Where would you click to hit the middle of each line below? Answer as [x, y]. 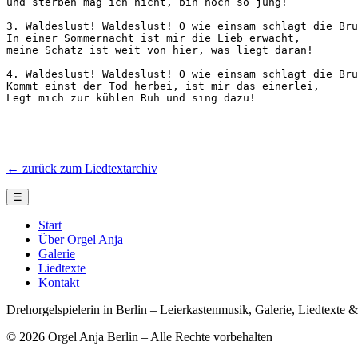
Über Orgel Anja [81, 240]
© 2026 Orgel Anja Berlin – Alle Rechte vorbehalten [139, 337]
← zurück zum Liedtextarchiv [82, 169]
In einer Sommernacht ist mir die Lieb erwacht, [157, 38]
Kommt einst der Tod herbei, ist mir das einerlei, [166, 86]
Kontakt [59, 283]
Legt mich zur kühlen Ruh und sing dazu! [131, 98]
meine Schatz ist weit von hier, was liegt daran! [160, 50]
